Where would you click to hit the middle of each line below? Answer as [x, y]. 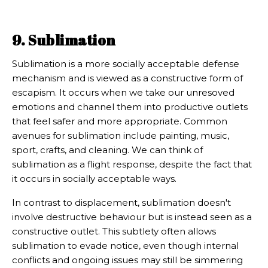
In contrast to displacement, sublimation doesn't [121, 203]
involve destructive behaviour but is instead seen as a [132, 217]
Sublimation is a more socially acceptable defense [126, 64]
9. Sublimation [64, 40]
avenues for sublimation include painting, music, [121, 136]
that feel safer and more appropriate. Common [120, 121]
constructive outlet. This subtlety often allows [114, 232]
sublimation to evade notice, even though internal [125, 246]
